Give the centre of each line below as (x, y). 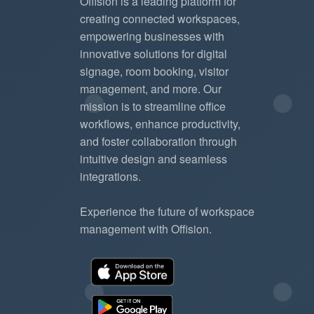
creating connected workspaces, (160, 18)
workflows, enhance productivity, (160, 123)
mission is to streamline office (153, 106)
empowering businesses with (152, 36)
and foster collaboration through (158, 141)
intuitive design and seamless (153, 158)
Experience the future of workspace (167, 211)
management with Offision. (146, 228)
